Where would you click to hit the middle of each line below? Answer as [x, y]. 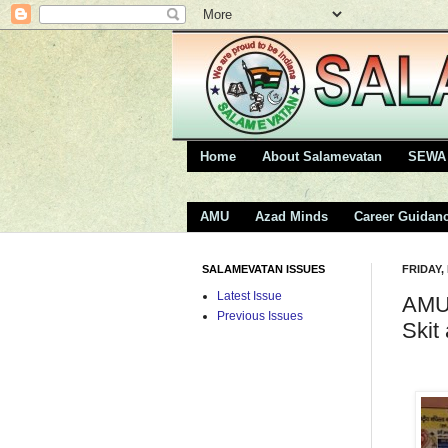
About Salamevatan [322, 156]
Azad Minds [291, 217]
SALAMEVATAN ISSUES [263, 269]
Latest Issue [249, 296]
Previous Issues [260, 316]
